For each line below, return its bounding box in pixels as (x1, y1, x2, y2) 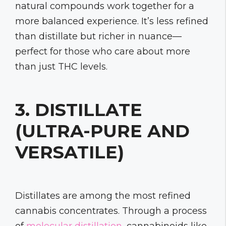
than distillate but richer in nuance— (15, 30, 182, 42)
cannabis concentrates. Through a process (15, 205, 207, 216)
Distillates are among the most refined (15, 190, 191, 201)
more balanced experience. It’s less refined (15, 15, 208, 27)
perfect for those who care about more (15, 45, 190, 57)
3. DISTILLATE (15, 98, 142, 121)
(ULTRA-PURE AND (15, 120, 190, 142)
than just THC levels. (15, 61, 107, 72)
